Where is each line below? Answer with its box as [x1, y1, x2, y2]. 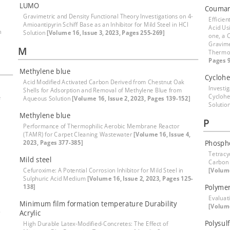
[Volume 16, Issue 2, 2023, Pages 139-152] [72, 94, 190, 103]
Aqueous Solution [23, 94, 72, 103]
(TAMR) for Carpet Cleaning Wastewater [23, 130, 134, 139]
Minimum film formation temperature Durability [19, 199, 177, 208]
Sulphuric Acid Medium [23, 174, 87, 183]
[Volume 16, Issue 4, [133, 130, 191, 139]
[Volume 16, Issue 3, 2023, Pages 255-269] [47, 28, 165, 37]
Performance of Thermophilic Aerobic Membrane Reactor [23, 122, 180, 130]
